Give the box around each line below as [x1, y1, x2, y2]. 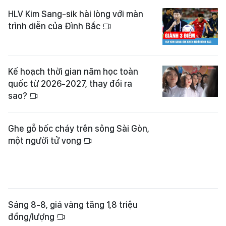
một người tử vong [8, 135, 83, 146]
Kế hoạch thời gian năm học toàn [8, 66, 138, 77]
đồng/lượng [8, 187, 56, 198]
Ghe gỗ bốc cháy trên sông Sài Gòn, [8, 123, 149, 134]
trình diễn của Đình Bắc [8, 20, 102, 31]
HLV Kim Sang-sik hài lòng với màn [8, 8, 143, 19]
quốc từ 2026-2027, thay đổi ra [8, 78, 132, 89]
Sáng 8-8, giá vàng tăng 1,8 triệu [8, 175, 138, 186]
